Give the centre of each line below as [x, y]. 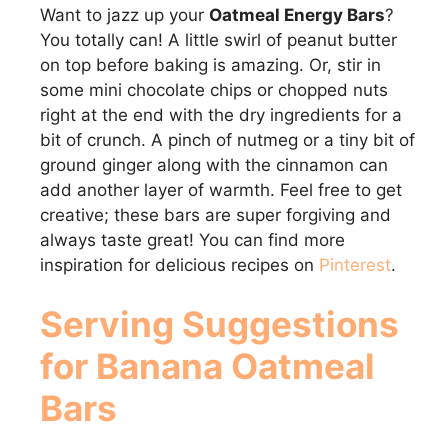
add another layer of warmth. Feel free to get [221, 189]
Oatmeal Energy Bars [297, 14]
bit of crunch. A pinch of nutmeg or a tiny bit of [227, 139]
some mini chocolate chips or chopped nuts [214, 89]
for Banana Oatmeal [207, 366]
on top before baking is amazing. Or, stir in [210, 64]
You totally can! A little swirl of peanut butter [218, 39]
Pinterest [355, 264]
